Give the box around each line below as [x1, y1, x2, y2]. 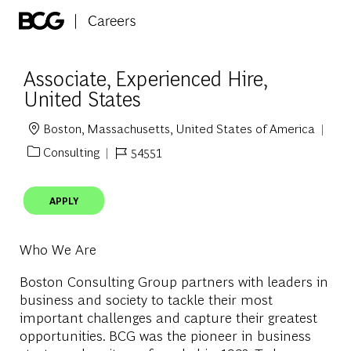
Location [27, 128, 78, 145]
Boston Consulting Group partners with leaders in [19, 271, 328, 290]
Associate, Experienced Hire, [24, 63, 267, 91]
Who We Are [19, 239, 96, 258]
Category [27, 151, 78, 168]
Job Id [114, 152, 148, 169]
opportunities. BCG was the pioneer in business [19, 325, 311, 344]
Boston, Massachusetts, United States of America [43, 119, 316, 136]
